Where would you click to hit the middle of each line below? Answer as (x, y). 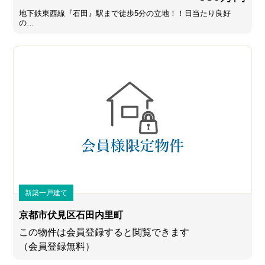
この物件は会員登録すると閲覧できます (104, 232)
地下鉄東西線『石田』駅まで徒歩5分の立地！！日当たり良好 (125, 14)
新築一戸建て (46, 193)
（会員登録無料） (57, 247)
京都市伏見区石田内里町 (71, 215)
